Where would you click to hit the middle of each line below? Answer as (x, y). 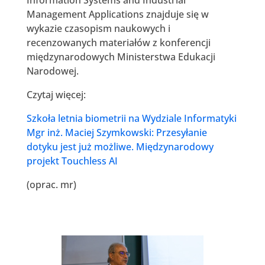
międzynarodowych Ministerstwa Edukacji (121, 56)
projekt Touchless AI (72, 161)
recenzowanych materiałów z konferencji (118, 42)
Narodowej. (52, 71)
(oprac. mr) (51, 184)
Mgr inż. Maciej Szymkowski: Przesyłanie (117, 132)
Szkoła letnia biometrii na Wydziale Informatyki (131, 118)
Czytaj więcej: (56, 94)
